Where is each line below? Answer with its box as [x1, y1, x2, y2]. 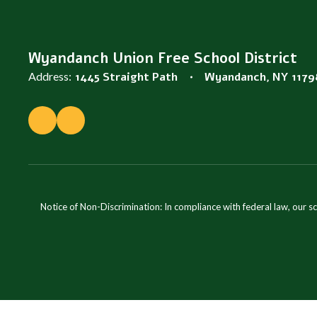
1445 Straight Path [75, 69, 178, 85]
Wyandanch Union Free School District [28, 49, 297, 68]
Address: [28, 69, 71, 83]
